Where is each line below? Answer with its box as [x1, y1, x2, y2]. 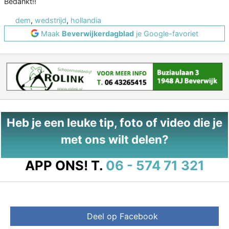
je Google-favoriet [134, 29, 198, 38]
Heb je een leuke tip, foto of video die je [7, 115, 222, 129]
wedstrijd [35, 15, 66, 25]
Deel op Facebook [86, 211, 158, 221]
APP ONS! [25, 157, 88, 173]
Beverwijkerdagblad [62, 29, 134, 38]
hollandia [71, 15, 101, 25]
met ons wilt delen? [60, 132, 169, 146]
